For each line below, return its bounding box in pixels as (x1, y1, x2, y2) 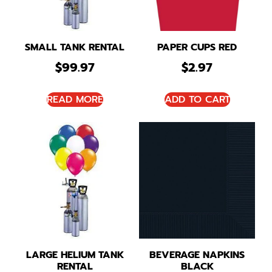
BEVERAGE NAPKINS (149, 247, 245, 262)
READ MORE (46, 92, 103, 107)
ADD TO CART (164, 92, 230, 107)
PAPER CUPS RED (157, 40, 237, 55)
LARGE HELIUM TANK (25, 247, 124, 262)
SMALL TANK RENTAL (25, 40, 125, 55)
